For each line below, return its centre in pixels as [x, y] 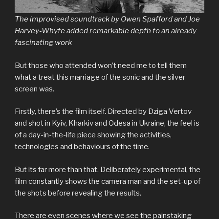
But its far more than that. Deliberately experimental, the [108, 169]
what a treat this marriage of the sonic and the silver [100, 77]
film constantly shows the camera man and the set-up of [108, 181]
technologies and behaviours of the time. [82, 147]
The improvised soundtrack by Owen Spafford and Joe [107, 19]
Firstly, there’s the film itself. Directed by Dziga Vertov [103, 112]
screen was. [35, 89]
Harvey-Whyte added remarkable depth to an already [106, 31]
